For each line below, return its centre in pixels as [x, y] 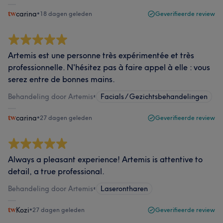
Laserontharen [124, 189]
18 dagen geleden [66, 14]
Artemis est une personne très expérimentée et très [101, 55]
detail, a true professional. [56, 171]
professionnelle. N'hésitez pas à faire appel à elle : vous [109, 67]
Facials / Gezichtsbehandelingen [154, 97]
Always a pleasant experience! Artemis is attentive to [105, 159]
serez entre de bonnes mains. [61, 79]
